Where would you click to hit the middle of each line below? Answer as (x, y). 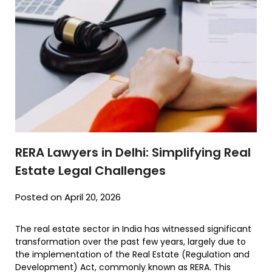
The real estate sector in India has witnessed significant (133, 229)
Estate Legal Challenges (90, 171)
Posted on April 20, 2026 (68, 197)
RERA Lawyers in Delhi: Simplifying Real (133, 153)
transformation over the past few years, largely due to (131, 242)
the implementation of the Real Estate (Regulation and (132, 255)
